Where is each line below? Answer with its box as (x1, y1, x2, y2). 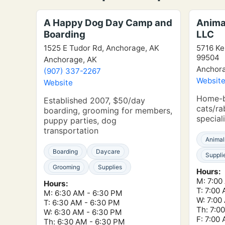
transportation (44, 126, 98, 136)
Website (44, 78, 73, 87)
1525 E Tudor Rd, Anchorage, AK (44, 43, 159, 53)
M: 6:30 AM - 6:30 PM (44, 188, 123, 198)
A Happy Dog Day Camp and (44, 17, 172, 29)
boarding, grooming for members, (44, 105, 172, 116)
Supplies (98, 163, 122, 171)
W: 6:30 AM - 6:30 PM (44, 207, 122, 217)
